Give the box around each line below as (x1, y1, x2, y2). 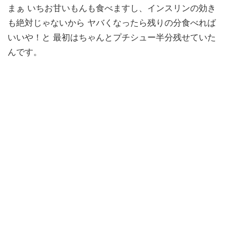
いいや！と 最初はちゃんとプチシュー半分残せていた (8, 32, 216, 43)
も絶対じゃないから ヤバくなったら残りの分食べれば (8, 18, 216, 28)
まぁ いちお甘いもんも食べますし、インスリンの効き (8, 3, 216, 14)
